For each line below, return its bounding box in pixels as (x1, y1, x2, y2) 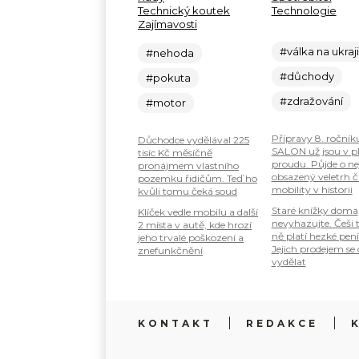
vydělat (271, 255, 306, 268)
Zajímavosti (138, 17, 197, 30)
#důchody (279, 69, 334, 83)
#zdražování (279, 94, 343, 107)
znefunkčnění (138, 244, 203, 256)
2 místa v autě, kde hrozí (138, 218, 252, 231)
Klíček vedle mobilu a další (138, 205, 258, 218)
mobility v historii (271, 183, 353, 196)
